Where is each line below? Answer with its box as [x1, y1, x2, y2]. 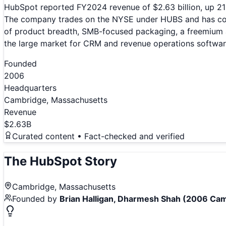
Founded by [12, 193, 60, 204]
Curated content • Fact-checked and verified [12, 131, 185, 142]
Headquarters [4, 83, 56, 93]
